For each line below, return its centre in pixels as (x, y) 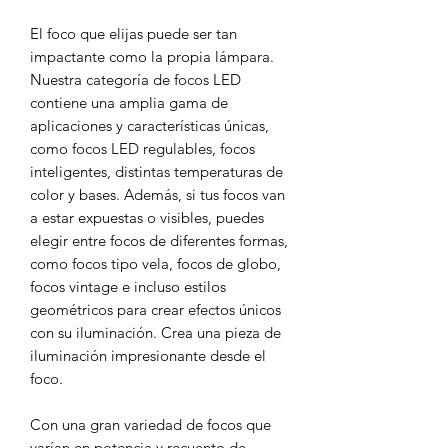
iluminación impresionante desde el (148, 355)
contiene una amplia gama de (129, 102)
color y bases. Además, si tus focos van (157, 194)
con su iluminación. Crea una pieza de (155, 332)
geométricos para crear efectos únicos (155, 309)
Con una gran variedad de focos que (150, 424)
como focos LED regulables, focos (142, 148)
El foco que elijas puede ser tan (133, 33)
